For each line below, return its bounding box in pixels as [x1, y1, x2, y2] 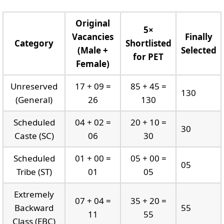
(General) [15, 93, 52, 105]
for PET [133, 50, 163, 62]
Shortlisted [125, 37, 171, 49]
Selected [180, 44, 216, 56]
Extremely [14, 188, 54, 200]
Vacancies [72, 30, 113, 42]
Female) [76, 57, 109, 69]
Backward [14, 201, 53, 213]
